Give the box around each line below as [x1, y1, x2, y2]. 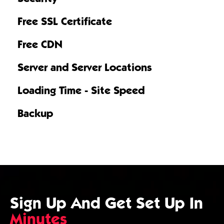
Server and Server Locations [17, 60, 152, 74]
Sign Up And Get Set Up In [10, 193, 203, 212]
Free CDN [17, 37, 62, 51]
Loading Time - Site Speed [17, 83, 144, 97]
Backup [17, 106, 53, 120]
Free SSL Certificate [17, 14, 112, 28]
